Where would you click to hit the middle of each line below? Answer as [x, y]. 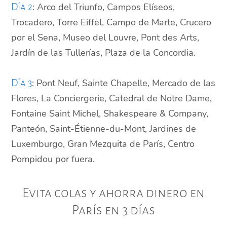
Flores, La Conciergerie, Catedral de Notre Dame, [112, 99]
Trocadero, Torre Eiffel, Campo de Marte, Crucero [111, 23]
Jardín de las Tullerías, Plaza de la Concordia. [104, 53]
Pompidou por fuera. [54, 159]
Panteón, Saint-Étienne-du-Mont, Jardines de [104, 129]
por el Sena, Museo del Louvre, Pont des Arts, [105, 38]
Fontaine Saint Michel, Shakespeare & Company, [110, 114]
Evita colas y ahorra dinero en [113, 193]
